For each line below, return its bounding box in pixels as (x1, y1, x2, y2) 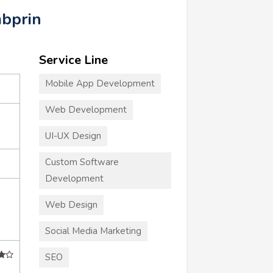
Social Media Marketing (44, 224, 141, 237)
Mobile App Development (44, 77, 155, 90)
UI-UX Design (44, 129, 101, 142)
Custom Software (44, 155, 119, 168)
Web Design (44, 198, 97, 211)
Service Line (38, 51, 108, 68)
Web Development (44, 103, 127, 116)
